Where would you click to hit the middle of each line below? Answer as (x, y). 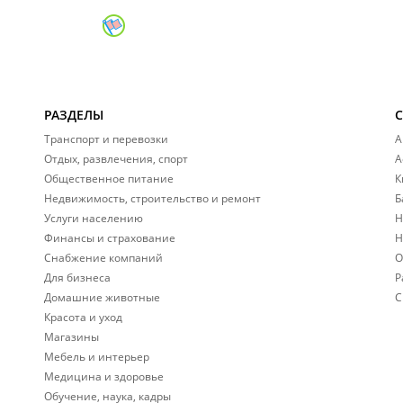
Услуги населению (94, 218)
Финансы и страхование (110, 238)
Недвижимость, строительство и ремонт (152, 198)
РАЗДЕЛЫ (74, 115)
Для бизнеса (77, 278)
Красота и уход (83, 317)
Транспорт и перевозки (106, 139)
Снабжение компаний (103, 258)
